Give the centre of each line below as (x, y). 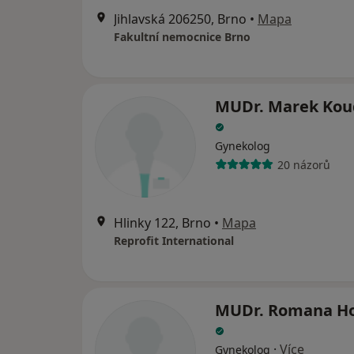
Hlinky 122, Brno (162, 223)
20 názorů (303, 164)
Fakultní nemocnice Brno (182, 37)
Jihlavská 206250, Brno (180, 19)
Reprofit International (174, 241)
